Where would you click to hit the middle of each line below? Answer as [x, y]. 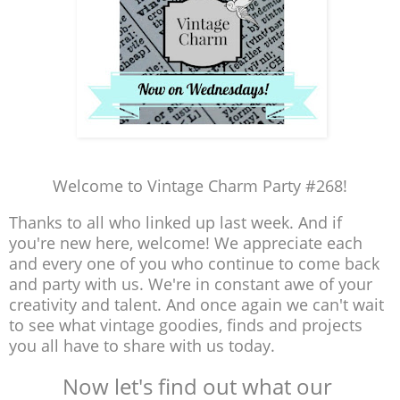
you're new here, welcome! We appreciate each [186, 243]
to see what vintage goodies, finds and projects [186, 325]
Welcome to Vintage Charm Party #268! [200, 186]
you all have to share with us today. [142, 346]
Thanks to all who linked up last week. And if [175, 223]
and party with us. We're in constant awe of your [191, 284]
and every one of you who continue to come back [194, 264]
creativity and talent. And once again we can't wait [196, 305]
